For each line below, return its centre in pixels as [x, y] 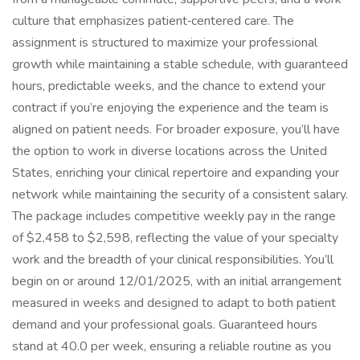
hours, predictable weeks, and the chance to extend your [169, 86]
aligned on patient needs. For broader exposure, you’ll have [176, 129]
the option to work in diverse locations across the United [170, 151]
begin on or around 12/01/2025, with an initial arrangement [177, 281]
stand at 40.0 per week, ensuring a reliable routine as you [172, 346]
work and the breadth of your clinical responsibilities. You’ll [173, 260]
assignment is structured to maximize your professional [165, 43]
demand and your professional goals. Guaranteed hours [165, 325]
